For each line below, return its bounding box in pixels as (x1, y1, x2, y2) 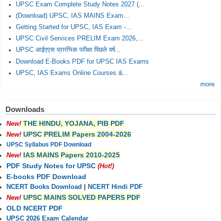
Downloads (5, 105, 44, 113)
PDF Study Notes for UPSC (6, 161, 96, 170)
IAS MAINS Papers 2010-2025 (23, 150, 120, 159)
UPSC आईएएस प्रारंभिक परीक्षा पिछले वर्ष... (15, 46, 121, 54)
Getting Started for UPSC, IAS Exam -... (15, 24, 132, 31)
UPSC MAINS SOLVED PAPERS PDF (23, 193, 141, 201)
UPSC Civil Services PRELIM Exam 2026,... (15, 35, 144, 42)
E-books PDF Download (6, 172, 86, 181)
